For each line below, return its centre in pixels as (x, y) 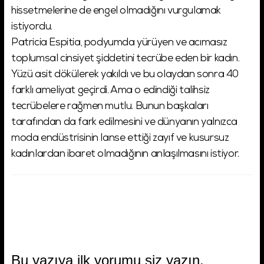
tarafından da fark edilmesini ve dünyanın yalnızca (125, 123)
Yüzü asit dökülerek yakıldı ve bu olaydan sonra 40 (125, 75)
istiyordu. (32, 28)
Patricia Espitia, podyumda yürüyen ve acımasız (119, 44)
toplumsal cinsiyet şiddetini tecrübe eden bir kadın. (126, 60)
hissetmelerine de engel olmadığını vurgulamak (116, 12)
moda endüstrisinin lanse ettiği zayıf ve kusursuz (120, 139)
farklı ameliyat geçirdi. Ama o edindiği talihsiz (110, 91)
